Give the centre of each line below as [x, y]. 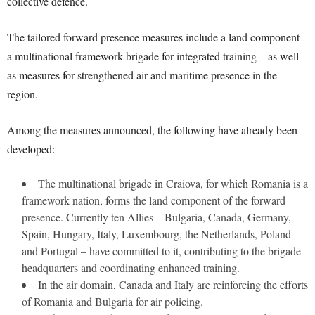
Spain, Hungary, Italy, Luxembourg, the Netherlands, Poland [156, 234]
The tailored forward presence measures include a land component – [157, 37]
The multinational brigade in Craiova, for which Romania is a [173, 183]
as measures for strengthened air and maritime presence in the [142, 75]
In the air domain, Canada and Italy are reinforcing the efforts [173, 284]
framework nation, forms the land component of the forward [154, 200]
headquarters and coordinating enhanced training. [131, 268]
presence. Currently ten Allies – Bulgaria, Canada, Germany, [156, 217]
